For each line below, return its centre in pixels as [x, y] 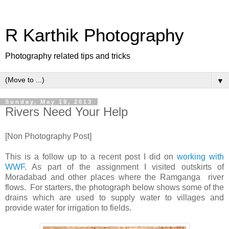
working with [200, 156]
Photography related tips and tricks [68, 56]
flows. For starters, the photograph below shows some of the [114, 187]
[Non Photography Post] [48, 136]
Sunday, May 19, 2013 [49, 102]
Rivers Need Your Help [66, 112]
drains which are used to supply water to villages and [114, 197]
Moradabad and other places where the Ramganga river [114, 177]
